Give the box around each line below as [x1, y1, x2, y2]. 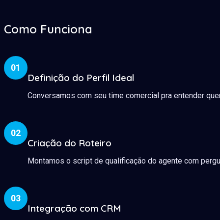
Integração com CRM [27, 202, 121, 214]
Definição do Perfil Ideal [27, 71, 134, 83]
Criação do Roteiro [27, 137, 111, 149]
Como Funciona [4, 21, 92, 36]
